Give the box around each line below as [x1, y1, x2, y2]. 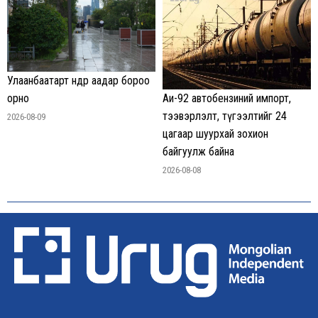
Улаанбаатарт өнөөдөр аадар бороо [7, 73, 150, 87]
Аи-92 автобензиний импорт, [163, 92, 291, 106]
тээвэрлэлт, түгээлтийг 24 [163, 109, 287, 124]
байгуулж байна [163, 145, 234, 159]
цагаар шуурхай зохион [163, 127, 268, 141]
